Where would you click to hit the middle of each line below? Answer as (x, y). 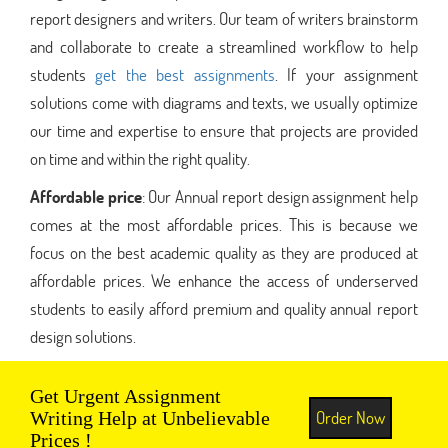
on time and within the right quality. (140, 158)
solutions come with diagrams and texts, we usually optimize (224, 102)
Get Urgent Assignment (125, 395)
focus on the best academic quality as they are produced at (224, 252)
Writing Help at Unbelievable (150, 417)
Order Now (350, 417)
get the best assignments (185, 74)
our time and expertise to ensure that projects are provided (224, 130)
